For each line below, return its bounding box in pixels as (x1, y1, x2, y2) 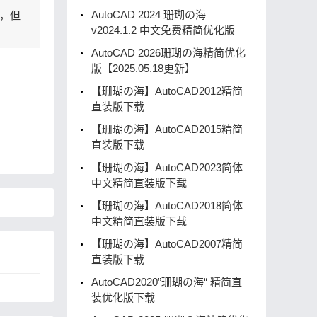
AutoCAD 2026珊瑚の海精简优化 (91, 47, 246, 59)
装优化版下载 (91, 292, 155, 304)
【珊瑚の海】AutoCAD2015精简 (91, 123, 243, 135)
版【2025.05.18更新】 (91, 62, 195, 74)
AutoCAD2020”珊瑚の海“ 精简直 (91, 276, 242, 288)
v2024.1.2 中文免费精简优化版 (91, 24, 235, 36)
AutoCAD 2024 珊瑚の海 (91, 8, 206, 21)
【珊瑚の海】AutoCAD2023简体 (91, 161, 243, 173)
